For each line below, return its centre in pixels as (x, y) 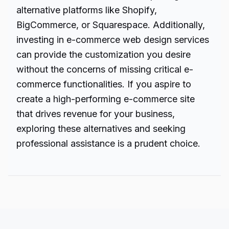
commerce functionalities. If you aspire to (104, 84)
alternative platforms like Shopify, (87, 10)
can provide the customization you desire (104, 54)
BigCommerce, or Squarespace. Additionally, (111, 25)
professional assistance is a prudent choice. (108, 143)
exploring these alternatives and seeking (101, 129)
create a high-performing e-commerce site (106, 99)
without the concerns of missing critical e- (105, 69)
